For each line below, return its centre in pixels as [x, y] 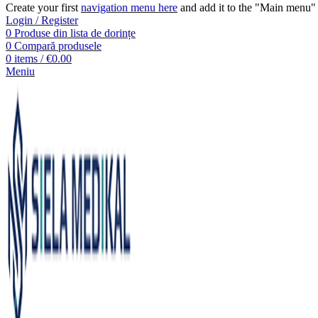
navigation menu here [129, 7]
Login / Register [42, 20]
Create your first [43, 7]
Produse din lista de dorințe [75, 33]
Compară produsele [58, 46]
